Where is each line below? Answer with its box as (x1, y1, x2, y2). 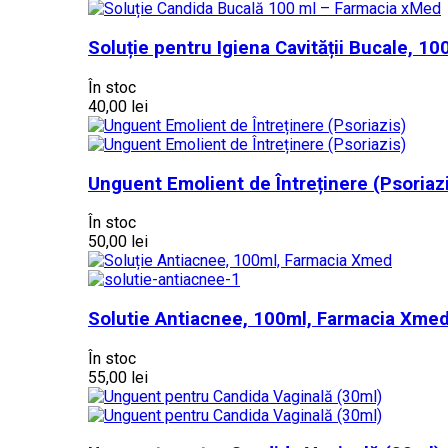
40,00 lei (88, 96, 148, 116)
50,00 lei (88, 232, 148, 252)
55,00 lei (88, 367, 148, 387)
